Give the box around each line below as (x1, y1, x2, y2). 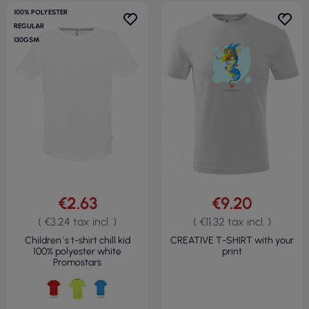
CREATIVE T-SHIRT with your (170, 235, 294, 247)
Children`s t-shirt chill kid (24, 235, 130, 247)
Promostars (53, 257, 101, 269)
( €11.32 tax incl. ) (192, 215, 271, 229)
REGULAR (14, 21, 44, 31)
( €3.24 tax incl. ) (38, 215, 117, 229)
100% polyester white (33, 246, 121, 258)
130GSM (14, 35, 39, 45)
